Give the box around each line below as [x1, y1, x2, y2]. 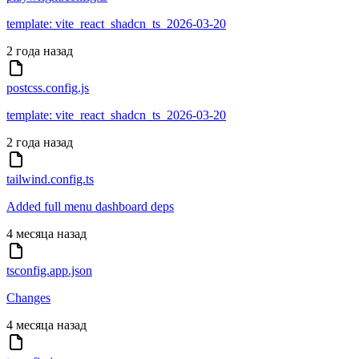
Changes [6, 291, 50, 305]
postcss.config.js [6, 81, 89, 95]
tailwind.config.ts [6, 172, 94, 187]
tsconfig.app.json [6, 264, 92, 278]
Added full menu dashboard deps [6, 200, 174, 214]
